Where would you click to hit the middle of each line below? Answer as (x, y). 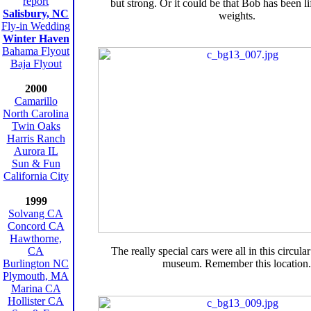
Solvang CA (36, 213)
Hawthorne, (36, 238)
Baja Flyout (36, 64)
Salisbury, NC (36, 14)
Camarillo (36, 101)
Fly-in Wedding (36, 26)
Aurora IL (36, 151)
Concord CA (36, 226)
